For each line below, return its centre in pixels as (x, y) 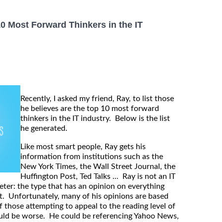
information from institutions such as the (92, 157)
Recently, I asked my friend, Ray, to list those (97, 99)
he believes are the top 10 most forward (90, 109)
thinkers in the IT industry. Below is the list (95, 119)
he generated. (45, 129)
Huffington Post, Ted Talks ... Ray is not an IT (98, 177)
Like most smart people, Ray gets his (83, 147)
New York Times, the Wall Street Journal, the (98, 167)
